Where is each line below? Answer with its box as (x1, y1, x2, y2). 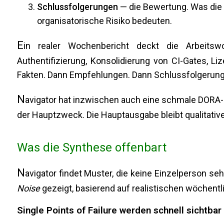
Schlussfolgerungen (36, 1, 118, 12)
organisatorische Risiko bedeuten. (36, 15, 172, 26)
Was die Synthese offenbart (16, 140, 166, 155)
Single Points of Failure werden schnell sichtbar (16, 205, 221, 216)
